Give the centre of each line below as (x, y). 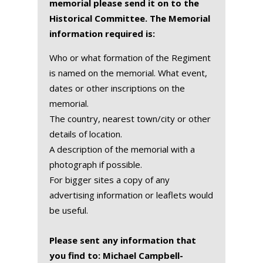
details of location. (86, 134)
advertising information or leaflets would (131, 195)
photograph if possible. (96, 164)
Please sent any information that (123, 240)
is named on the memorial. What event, (128, 73)
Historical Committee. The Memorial (130, 18)
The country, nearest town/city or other (130, 118)
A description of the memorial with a (122, 149)
